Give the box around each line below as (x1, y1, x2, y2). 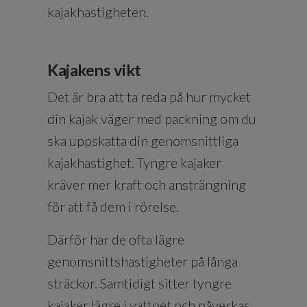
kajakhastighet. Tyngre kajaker (47, 153, 221, 171)
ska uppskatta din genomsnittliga (47, 132, 238, 149)
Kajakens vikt (47, 60, 141, 79)
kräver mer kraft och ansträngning (47, 175, 246, 193)
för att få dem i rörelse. (47, 197, 179, 214)
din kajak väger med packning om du (47, 110, 256, 127)
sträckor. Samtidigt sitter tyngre (47, 274, 232, 291)
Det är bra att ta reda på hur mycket (47, 88, 251, 105)
